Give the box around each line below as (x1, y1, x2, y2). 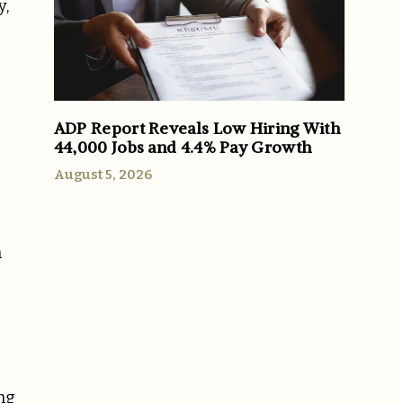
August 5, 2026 (53, 166, 152, 183)
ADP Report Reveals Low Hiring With (53, 117, 342, 139)
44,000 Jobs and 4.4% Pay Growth (53, 136, 313, 157)
